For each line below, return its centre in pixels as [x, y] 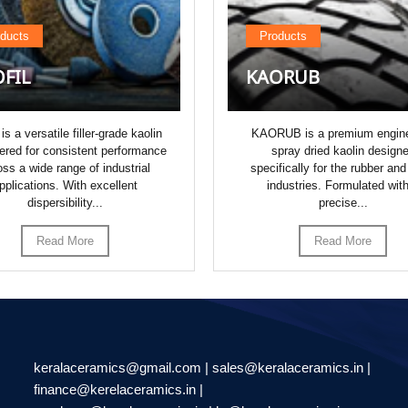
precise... [343, 202]
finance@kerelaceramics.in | [119, 389]
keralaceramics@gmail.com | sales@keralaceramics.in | [203, 367]
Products [283, 36]
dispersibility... [65, 202]
